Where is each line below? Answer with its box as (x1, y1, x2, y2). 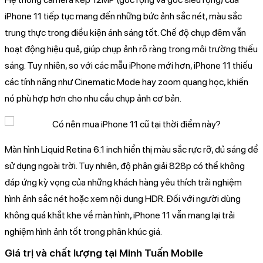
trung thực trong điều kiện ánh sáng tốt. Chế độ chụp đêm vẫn (5, 26, 246, 38)
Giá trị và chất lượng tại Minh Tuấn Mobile (5, 246, 203, 259)
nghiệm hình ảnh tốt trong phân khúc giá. (5, 225, 162, 237)
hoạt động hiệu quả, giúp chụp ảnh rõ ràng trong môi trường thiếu (5, 43, 258, 55)
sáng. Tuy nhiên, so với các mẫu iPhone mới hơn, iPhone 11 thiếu (5, 59, 252, 71)
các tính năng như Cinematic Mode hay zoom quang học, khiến (5, 76, 248, 87)
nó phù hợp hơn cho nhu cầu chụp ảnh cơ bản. (5, 92, 181, 104)
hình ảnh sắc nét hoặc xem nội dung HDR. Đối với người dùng (5, 193, 241, 204)
